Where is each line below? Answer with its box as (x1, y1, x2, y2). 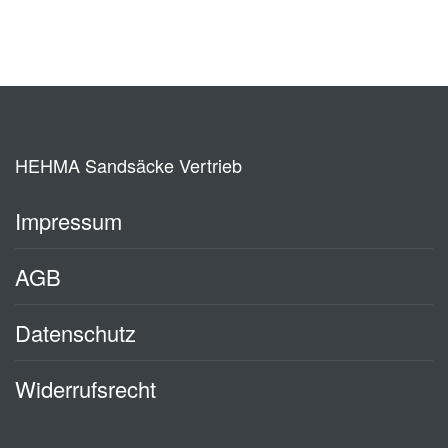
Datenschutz (15, 317, 136, 348)
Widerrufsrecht (15, 373, 156, 404)
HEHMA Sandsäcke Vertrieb (15, 152, 242, 178)
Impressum (15, 205, 122, 236)
